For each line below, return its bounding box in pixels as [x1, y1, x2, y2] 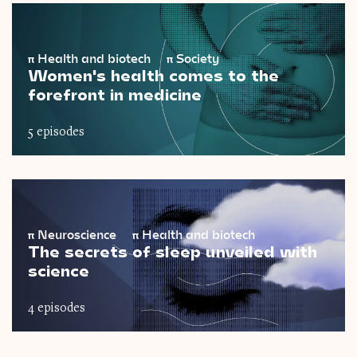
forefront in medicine [28, 84, 202, 104]
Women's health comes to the [28, 65, 279, 85]
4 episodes [28, 301, 85, 315]
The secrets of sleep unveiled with [28, 241, 317, 261]
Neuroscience [34, 226, 120, 241]
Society [173, 51, 219, 66]
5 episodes [28, 125, 84, 139]
